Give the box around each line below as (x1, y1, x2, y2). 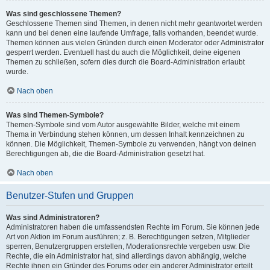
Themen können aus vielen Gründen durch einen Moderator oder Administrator (6, 39, 264, 47)
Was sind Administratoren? (6, 213, 99, 222)
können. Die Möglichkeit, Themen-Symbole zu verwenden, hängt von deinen (6, 140, 256, 148)
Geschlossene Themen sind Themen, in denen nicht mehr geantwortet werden (6, 19, 262, 28)
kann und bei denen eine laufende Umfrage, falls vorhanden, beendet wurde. (6, 29, 258, 37)
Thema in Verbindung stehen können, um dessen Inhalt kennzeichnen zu (6, 130, 245, 139)
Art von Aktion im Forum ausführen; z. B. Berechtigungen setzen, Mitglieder (6, 233, 250, 241)
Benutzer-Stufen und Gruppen (6, 190, 134, 201)
